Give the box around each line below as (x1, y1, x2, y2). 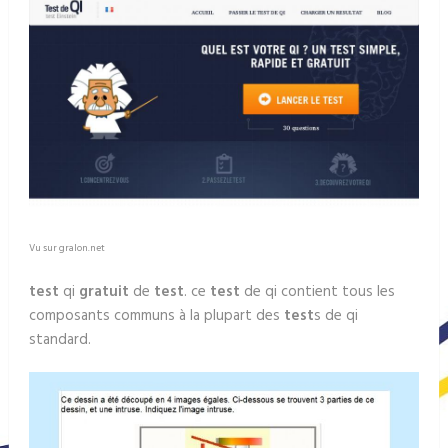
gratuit (78, 280, 129, 305)
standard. (28, 328, 91, 353)
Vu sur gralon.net (28, 240, 105, 257)
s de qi (313, 304, 358, 329)
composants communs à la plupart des (28, 304, 284, 329)
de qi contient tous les (239, 280, 395, 305)
